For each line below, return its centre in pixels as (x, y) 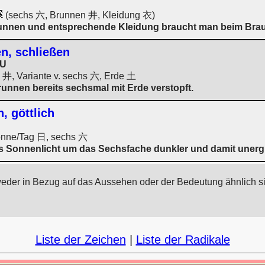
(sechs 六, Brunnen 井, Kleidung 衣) (79, 15)
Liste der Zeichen (80, 240)
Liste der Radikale (183, 240)
